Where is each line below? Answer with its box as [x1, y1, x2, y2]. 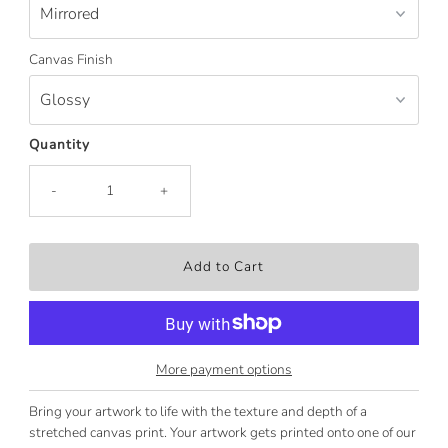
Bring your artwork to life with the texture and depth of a [28, 402, 367, 422]
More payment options [155, 360, 292, 380]
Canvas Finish [28, 50, 113, 70]
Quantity [28, 135, 90, 155]
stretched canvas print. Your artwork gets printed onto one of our [28, 423, 416, 443]
